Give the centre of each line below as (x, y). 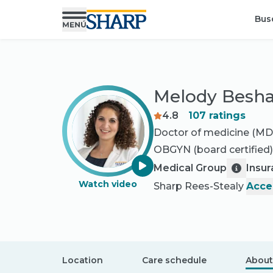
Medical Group (190, 168)
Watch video (108, 184)
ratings (225, 115)
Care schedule (174, 260)
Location (83, 260)
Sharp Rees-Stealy (199, 186)
